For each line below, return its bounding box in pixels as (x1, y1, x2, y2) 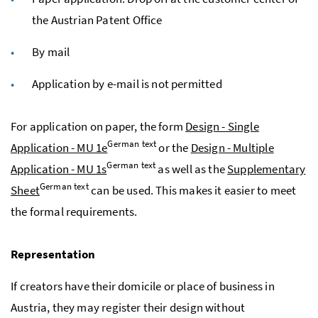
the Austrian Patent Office (32, 11, 163, 28)
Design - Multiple (190, 139, 274, 155)
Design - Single (185, 118, 259, 134)
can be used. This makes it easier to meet (88, 182, 297, 198)
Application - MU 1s (11, 160, 107, 177)
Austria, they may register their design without (11, 299, 246, 315)
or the (156, 139, 191, 155)
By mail (32, 43, 70, 60)
